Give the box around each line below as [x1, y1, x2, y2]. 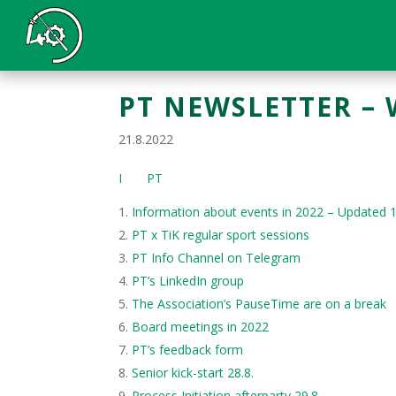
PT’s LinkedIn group [132, 272, 245, 289]
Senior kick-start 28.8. [132, 364, 255, 381]
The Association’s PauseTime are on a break [132, 295, 387, 312]
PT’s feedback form [132, 341, 244, 358]
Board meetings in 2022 [132, 318, 270, 335]
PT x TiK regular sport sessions [132, 226, 310, 243]
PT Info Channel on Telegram [132, 249, 301, 266]
